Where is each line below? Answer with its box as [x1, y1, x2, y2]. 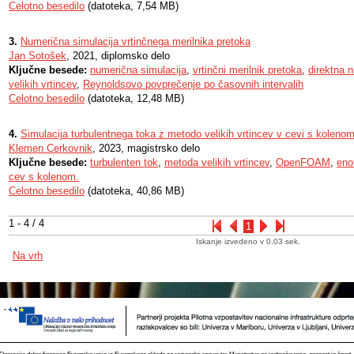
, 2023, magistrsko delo [92, 142, 200, 154]
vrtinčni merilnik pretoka [193, 64, 302, 76]
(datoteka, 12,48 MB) [85, 92, 184, 104]
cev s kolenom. [9, 171, 79, 183]
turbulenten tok [90, 156, 158, 168]
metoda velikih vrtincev [164, 156, 269, 168]
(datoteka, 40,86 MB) [85, 185, 184, 197]
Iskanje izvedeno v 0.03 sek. [196, 237, 300, 246]
